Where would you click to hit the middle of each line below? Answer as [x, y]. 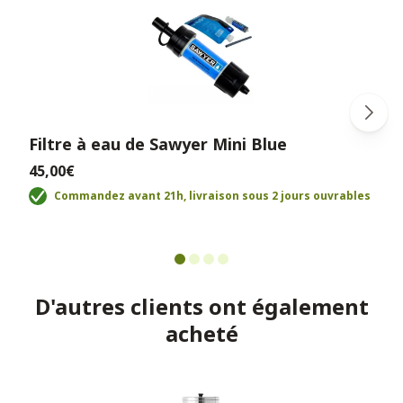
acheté [201, 333]
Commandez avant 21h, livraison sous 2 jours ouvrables [212, 195]
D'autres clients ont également [201, 306]
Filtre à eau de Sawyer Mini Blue [158, 143]
